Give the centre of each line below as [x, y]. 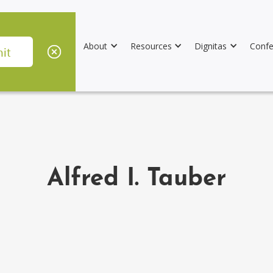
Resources [151, 46]
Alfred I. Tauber [136, 179]
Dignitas [211, 46]
